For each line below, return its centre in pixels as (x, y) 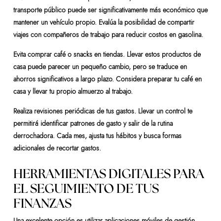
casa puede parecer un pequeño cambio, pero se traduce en (100, 66)
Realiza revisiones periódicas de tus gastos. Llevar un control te (103, 111)
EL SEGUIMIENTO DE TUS (86, 189)
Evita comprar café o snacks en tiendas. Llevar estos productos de (107, 54)
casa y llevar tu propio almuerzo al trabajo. (73, 91)
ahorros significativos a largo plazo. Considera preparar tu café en (107, 79)
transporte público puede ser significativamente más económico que (110, 10)
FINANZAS (42, 203)
